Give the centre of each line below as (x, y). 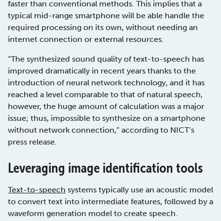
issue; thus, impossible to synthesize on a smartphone (107, 118)
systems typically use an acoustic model (139, 190)
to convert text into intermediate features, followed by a (110, 202)
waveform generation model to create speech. (93, 214)
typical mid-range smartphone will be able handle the (106, 16)
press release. (32, 142)
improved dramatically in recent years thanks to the (102, 71)
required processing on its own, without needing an (103, 28)
